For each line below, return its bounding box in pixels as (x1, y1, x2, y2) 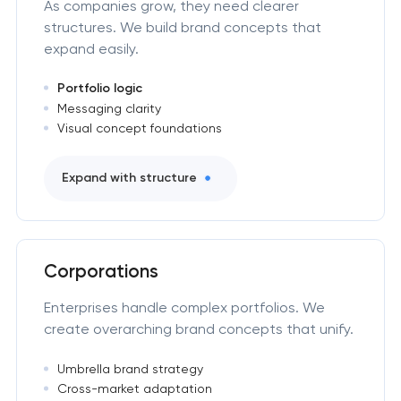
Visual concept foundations (56, 120, 222, 135)
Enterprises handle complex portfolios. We (43, 299, 325, 317)
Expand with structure (61, 170, 197, 186)
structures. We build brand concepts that (43, 18, 321, 36)
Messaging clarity (56, 100, 161, 115)
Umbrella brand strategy (56, 361, 203, 376)
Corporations (43, 260, 158, 283)
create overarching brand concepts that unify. (43, 320, 354, 338)
